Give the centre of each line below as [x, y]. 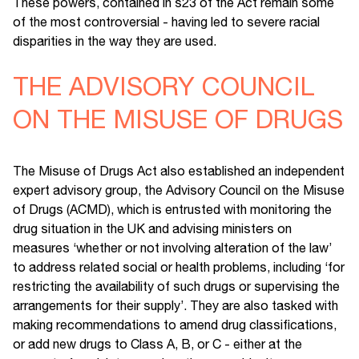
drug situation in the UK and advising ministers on [152, 229]
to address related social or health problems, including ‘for [179, 267]
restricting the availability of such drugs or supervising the [176, 286]
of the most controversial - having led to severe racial [166, 22]
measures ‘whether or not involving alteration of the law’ [172, 248]
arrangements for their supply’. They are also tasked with [175, 306]
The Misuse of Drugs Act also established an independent [179, 171]
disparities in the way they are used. [115, 41]
